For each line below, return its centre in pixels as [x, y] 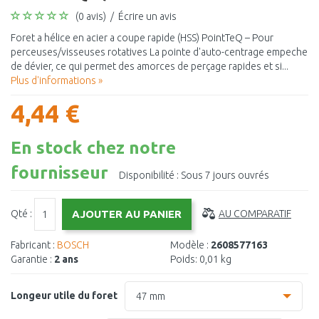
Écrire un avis [147, 16]
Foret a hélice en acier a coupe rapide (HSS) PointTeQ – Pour [142, 38]
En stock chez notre [93, 147]
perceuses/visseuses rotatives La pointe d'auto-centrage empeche [159, 52]
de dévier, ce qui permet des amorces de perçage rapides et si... [150, 66]
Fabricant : [33, 245]
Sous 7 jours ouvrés [224, 175]
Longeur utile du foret [64, 296]
